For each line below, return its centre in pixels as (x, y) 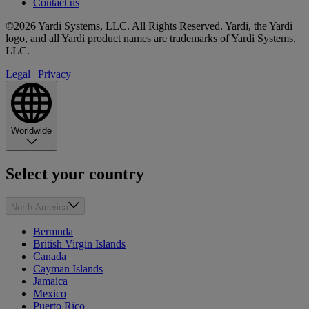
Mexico (50, 293)
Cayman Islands (68, 269)
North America (40, 207)
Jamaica (50, 281)
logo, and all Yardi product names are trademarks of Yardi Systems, (151, 39)
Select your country (75, 174)
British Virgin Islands (79, 244)
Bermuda (53, 231)
